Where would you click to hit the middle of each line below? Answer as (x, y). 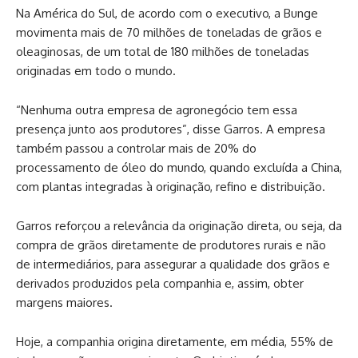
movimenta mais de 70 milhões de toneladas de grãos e (169, 32)
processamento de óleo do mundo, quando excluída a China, (179, 167)
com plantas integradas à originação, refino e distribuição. (171, 186)
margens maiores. (64, 302)
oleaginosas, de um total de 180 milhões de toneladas (163, 51)
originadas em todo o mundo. (96, 70)
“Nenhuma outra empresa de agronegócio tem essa (157, 109)
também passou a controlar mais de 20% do (136, 148)
